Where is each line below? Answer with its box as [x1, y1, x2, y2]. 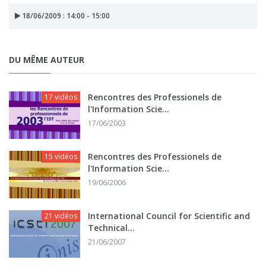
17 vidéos [45, 91, 77, 102]
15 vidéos [45, 151, 77, 161]
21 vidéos [45, 210, 77, 221]
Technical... [88, 221, 135, 233]
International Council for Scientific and [88, 210, 250, 221]
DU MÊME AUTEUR [9, 53, 84, 65]
